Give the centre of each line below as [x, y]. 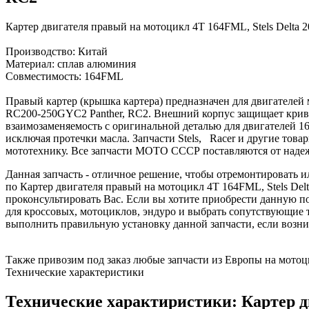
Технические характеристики [75, 272]
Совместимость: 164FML [64, 76]
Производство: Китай [57, 51]
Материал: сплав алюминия [71, 63]
